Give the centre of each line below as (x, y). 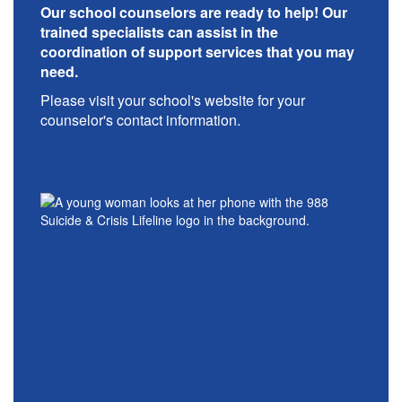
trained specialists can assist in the (159, 32)
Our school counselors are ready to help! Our (194, 12)
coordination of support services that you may (197, 52)
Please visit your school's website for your (173, 100)
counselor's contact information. (140, 120)
